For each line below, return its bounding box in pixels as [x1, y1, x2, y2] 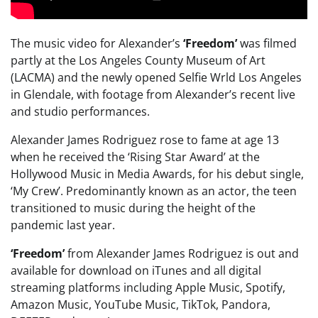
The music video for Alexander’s [11, 35, 183, 52]
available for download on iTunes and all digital [11, 263, 261, 279]
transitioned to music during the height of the [11, 200, 256, 216]
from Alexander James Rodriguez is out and [65, 246, 299, 262]
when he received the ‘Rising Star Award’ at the [11, 149, 260, 165]
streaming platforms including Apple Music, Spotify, [11, 280, 285, 296]
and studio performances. [11, 104, 150, 120]
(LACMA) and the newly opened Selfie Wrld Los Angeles [11, 70, 302, 86]
